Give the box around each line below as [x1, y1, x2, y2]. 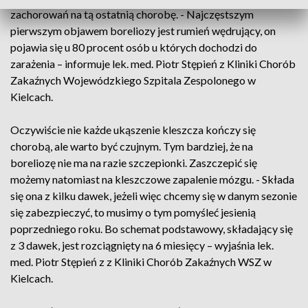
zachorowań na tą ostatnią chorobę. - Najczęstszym [10, 8, 254, 21]
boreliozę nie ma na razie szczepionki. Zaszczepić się [10, 156, 257, 169]
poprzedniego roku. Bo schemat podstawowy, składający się [10, 222, 293, 235]
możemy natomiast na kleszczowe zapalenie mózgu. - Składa [10, 173, 294, 186]
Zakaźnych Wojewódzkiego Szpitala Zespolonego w [10, 74, 256, 87]
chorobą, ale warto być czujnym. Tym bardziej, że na [10, 140, 253, 153]
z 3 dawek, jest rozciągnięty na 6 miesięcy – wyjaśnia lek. [10, 239, 274, 252]
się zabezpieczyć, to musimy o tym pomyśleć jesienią [10, 206, 256, 219]
